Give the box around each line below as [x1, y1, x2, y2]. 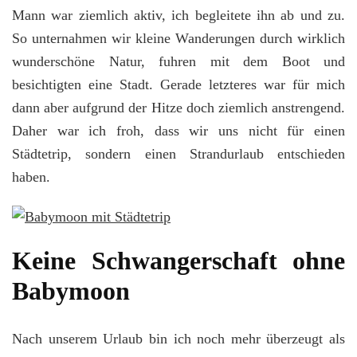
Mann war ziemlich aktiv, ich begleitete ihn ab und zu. [12, 7, 345, 24]
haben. [12, 169, 50, 186]
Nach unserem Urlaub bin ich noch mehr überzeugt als [12, 330, 345, 347]
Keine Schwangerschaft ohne [12, 246, 345, 276]
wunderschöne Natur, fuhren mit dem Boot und [12, 53, 345, 70]
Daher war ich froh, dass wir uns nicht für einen [12, 123, 345, 139]
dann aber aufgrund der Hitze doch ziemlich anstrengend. [12, 100, 345, 116]
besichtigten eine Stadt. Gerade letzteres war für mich [12, 76, 345, 93]
